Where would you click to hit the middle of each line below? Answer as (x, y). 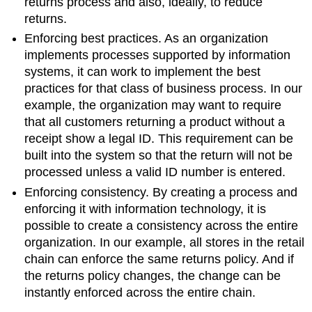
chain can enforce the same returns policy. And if (159, 259)
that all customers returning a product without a (155, 122)
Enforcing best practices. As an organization (147, 39)
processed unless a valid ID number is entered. (155, 172)
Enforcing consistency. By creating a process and (161, 192)
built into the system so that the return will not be (159, 156)
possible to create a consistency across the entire (162, 225)
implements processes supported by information (158, 55)
